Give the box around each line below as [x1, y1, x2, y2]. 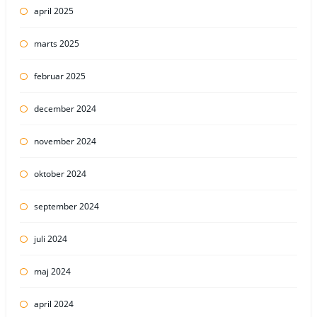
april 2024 [33, 297, 74, 310]
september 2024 [33, 200, 99, 212]
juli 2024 [33, 232, 67, 245]
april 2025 [33, 4, 74, 17]
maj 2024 [33, 265, 71, 277]
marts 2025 [33, 37, 79, 50]
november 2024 [33, 134, 96, 147]
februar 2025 [33, 69, 86, 82]
